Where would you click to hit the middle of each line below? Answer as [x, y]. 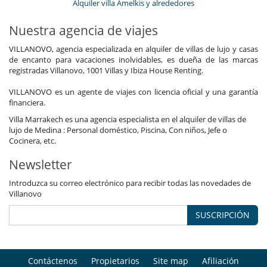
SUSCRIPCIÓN [223, 215]
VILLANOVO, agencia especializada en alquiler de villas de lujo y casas [133, 49]
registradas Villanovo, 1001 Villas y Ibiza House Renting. [106, 70]
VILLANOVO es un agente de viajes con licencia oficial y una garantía [133, 91]
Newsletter [41, 164]
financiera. [27, 102]
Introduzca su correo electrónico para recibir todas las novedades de [130, 183]
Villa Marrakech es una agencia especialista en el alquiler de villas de [128, 119]
